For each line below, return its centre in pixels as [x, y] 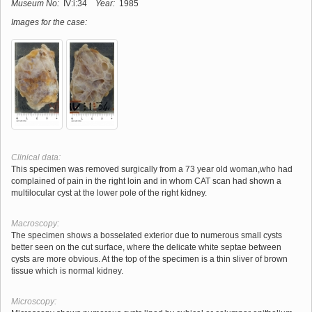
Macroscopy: [35, 223]
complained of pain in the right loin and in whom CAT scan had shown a [146, 181]
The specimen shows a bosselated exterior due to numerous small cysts [147, 235]
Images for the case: [49, 22]
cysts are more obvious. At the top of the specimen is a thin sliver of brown [149, 259]
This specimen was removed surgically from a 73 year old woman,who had [152, 169]
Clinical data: [36, 157]
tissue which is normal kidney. [67, 271]
